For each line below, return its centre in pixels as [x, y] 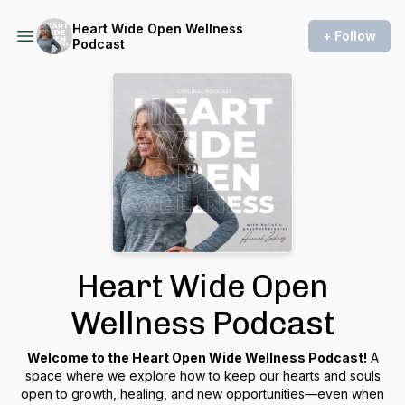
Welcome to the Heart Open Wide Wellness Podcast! [197, 358]
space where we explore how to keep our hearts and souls [202, 376]
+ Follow [349, 36]
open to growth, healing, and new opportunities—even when [202, 394]
